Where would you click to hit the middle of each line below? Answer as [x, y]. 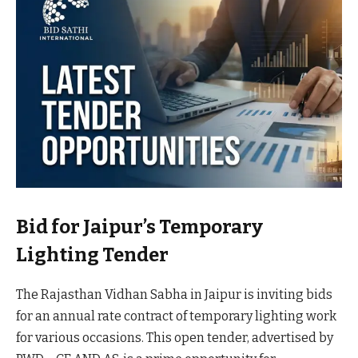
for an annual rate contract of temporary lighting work [176, 316]
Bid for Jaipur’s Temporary [139, 227]
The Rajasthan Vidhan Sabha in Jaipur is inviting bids [174, 294]
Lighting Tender [92, 255]
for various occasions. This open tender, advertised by [175, 337]
